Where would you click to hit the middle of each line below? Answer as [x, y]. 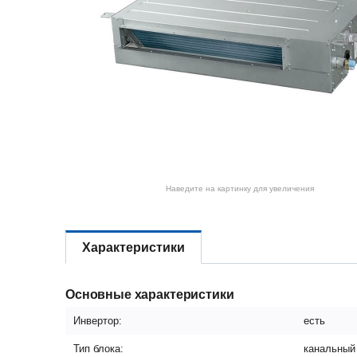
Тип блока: [98, 349]
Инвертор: [98, 321]
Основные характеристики [150, 294]
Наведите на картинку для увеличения [240, 188]
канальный [330, 349]
